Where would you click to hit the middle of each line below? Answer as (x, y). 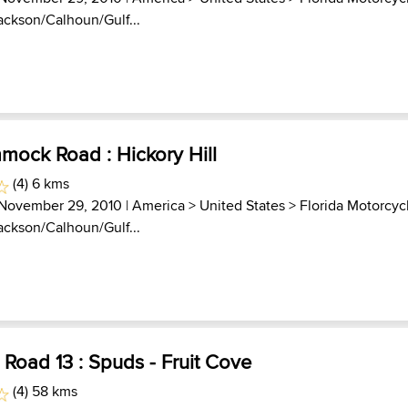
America (159, 205)
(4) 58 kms (43, 391)
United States (243, 205)
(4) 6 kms (39, 184)
